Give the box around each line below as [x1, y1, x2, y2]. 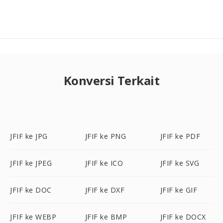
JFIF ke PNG [85, 131, 126, 141]
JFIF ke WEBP [10, 212, 56, 222]
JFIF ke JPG [10, 131, 48, 141]
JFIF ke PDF [160, 131, 201, 141]
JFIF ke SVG [160, 158, 200, 168]
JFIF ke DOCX [160, 212, 206, 222]
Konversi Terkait [63, 72, 160, 89]
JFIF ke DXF [85, 185, 125, 195]
